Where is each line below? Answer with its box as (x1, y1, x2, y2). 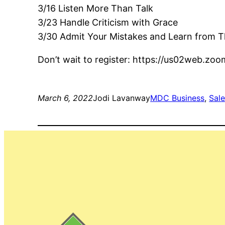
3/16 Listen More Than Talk (38, 3, 154, 14)
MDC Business (150, 93, 205, 103)
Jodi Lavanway (93, 93, 151, 103)
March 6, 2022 (38, 93, 93, 103)
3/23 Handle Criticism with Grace (38, 17, 178, 28)
